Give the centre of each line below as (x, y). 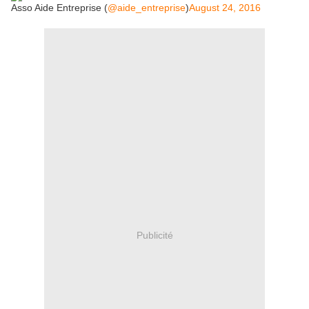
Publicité (154, 235)
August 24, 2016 (225, 8)
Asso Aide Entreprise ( (59, 8)
